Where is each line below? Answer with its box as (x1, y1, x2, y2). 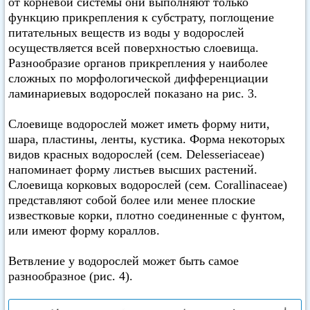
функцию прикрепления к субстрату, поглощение (8, 10, 274, 24)
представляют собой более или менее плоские (8, 193, 255, 207)
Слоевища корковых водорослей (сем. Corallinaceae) (8, 178, 287, 192)
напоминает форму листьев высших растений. (8, 163, 257, 176)
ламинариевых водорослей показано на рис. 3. (8, 86, 257, 100)
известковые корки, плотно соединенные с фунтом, (8, 208, 285, 222)
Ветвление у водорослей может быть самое (8, 254, 239, 268)
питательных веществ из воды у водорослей (8, 26, 244, 39)
